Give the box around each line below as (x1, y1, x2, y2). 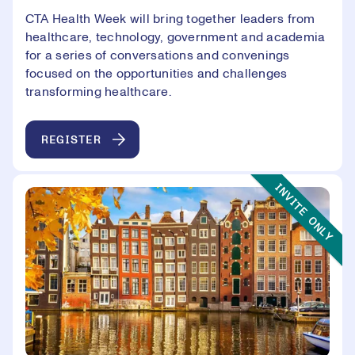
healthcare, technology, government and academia (25, 31, 326, 44)
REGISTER (41, 134, 101, 146)
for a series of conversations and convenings (25, 49, 290, 63)
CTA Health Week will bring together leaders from (25, 13, 315, 26)
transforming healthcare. (25, 86, 171, 99)
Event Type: (250, 174, 318, 193)
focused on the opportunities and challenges (25, 67, 288, 81)
